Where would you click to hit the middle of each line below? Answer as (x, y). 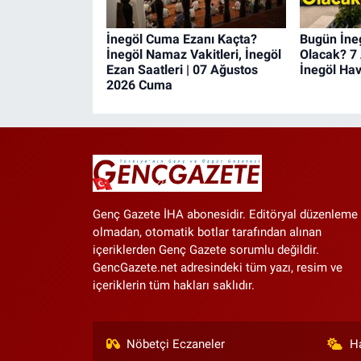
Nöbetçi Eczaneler (176, 344)
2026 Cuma (139, 85)
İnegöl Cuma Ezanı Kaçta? (181, 39)
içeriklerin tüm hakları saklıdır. (173, 285)
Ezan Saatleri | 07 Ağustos (182, 70)
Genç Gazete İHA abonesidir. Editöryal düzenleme (225, 214)
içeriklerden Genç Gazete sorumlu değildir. (205, 249)
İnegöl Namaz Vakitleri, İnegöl (193, 55)
